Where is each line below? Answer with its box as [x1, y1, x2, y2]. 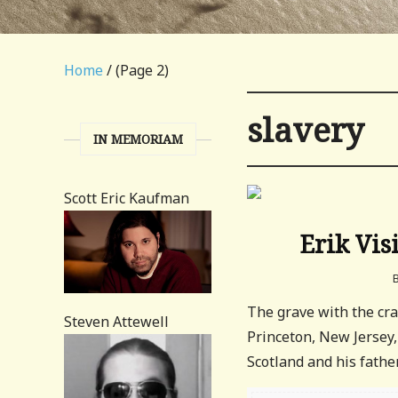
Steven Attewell [64, 312, 169, 332]
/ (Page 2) [103, 60, 169, 80]
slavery [247, 107, 365, 152]
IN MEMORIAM [92, 131, 183, 147]
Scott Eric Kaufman [64, 188, 189, 208]
